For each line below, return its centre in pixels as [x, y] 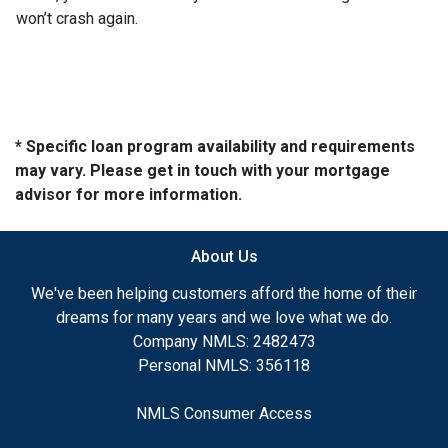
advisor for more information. [128, 194]
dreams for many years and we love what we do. [224, 317]
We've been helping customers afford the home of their [224, 293]
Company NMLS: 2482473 [224, 341]
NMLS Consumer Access [224, 413]
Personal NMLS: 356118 [224, 365]
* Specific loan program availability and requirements [215, 146]
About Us [224, 256]
